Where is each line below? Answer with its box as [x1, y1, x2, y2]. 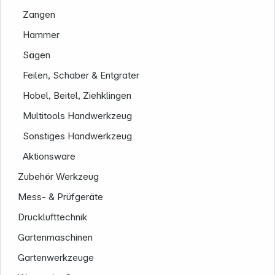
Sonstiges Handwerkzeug [23, 130, 133, 142]
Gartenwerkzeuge [18, 252, 95, 264]
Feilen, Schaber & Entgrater [23, 69, 140, 82]
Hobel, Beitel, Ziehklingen [23, 90, 132, 102]
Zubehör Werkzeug [18, 171, 99, 183]
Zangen [23, 9, 56, 21]
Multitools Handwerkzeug [23, 110, 133, 122]
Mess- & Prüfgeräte [18, 191, 104, 203]
